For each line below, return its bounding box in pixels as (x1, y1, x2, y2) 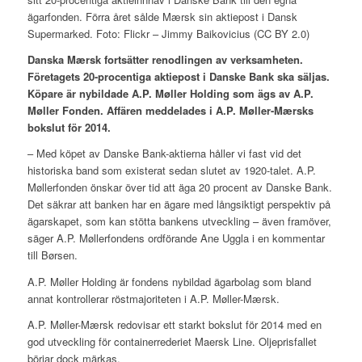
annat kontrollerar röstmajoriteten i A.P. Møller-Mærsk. (27, 290, 280, 306)
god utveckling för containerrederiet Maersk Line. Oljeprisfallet (27, 333, 317, 349)
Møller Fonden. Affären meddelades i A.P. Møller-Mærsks (27, 103, 314, 119)
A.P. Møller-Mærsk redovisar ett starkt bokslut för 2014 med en (27, 316, 322, 332)
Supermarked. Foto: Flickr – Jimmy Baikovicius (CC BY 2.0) (27, 26, 309, 42)
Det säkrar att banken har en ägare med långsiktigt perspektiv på (27, 196, 330, 213)
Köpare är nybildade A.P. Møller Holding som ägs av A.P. (27, 86, 314, 102)
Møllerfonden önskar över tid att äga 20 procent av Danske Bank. (27, 179, 332, 196)
